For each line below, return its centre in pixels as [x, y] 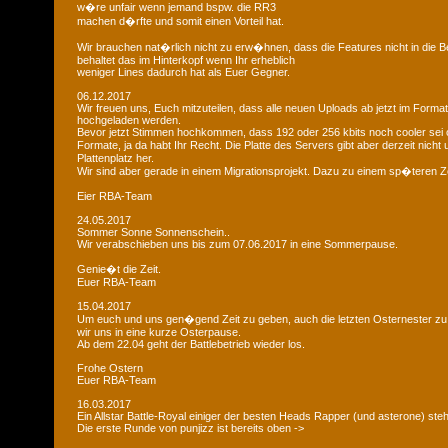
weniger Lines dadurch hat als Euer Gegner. [183, 72]
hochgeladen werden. [129, 120]
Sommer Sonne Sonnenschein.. [153, 232]
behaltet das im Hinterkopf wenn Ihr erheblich [186, 60]
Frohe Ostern [110, 368]
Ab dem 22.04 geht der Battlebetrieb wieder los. [191, 344]
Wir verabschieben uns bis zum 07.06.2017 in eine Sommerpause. [237, 244]
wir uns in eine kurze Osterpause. [159, 332]
